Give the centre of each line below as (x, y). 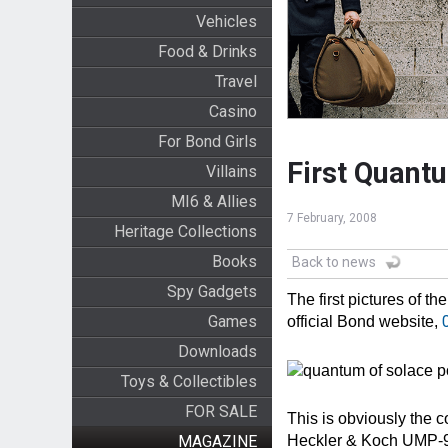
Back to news (333, 262)
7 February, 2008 (331, 218)
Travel (235, 81)
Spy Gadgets (211, 291)
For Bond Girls (207, 141)
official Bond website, (364, 322)
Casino (232, 111)
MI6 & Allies (213, 201)
